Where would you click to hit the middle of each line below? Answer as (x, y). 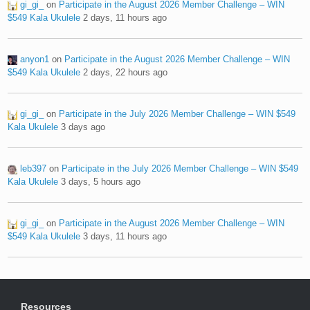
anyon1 (35, 59)
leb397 (34, 168)
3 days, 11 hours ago (125, 236)
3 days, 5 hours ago (101, 181)
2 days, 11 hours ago (125, 17)
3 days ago (83, 127)
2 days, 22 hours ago (126, 72)
